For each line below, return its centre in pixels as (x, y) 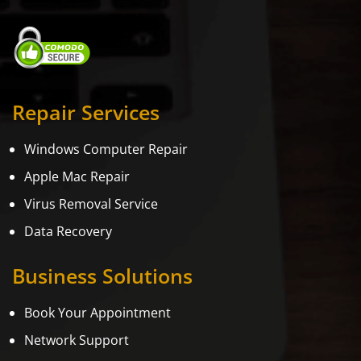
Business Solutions (102, 276)
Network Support (77, 340)
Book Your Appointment (98, 313)
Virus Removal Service (91, 204)
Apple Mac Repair (77, 177)
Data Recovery (68, 232)
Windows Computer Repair (106, 149)
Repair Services (86, 112)
